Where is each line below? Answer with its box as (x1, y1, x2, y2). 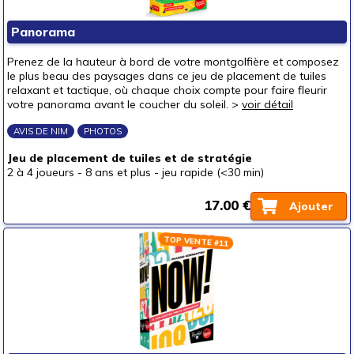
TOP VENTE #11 (162, 233, 230, 249)
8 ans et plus (85, 165, 151, 179)
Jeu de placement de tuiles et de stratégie (7, 151, 252, 165)
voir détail (242, 97, 293, 111)
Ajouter (289, 199, 333, 213)
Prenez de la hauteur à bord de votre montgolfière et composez (7, 55, 339, 69)
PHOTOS (84, 126, 122, 137)
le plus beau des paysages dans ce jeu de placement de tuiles (7, 69, 326, 83)
